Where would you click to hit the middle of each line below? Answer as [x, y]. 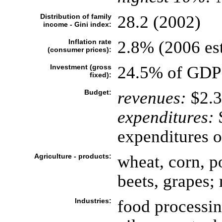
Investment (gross [81, 67]
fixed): [100, 75]
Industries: [93, 201]
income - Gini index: [77, 24]
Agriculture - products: [73, 156]
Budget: [98, 92]
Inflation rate [90, 42]
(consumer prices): [79, 50]
